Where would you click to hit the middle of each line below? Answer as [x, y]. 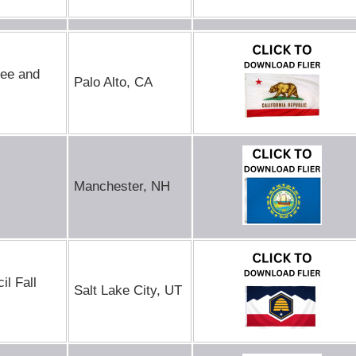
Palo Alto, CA [113, 82]
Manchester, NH [122, 186]
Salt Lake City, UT [128, 290]
